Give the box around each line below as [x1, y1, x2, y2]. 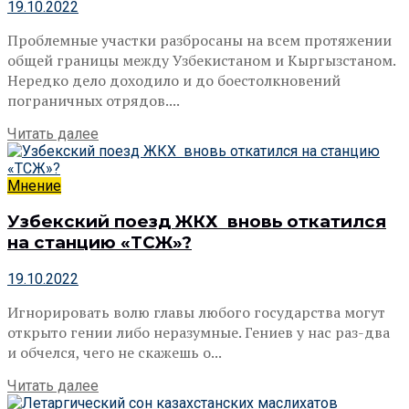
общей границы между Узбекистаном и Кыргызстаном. [7, 49, 395, 70]
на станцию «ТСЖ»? [7, 232, 192, 254]
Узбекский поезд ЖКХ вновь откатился [7, 211, 386, 233]
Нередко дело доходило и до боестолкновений [7, 69, 341, 90]
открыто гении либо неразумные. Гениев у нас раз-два [7, 322, 390, 342]
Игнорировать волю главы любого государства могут [7, 302, 385, 322]
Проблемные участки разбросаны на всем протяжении [7, 29, 392, 50]
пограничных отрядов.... [7, 89, 180, 110]
